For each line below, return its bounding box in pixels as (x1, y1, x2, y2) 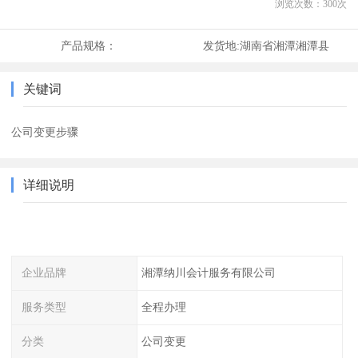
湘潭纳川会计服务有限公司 (141, 266, 276, 280)
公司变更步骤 (11, 125, 79, 139)
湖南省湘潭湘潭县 (239, 39, 329, 53)
